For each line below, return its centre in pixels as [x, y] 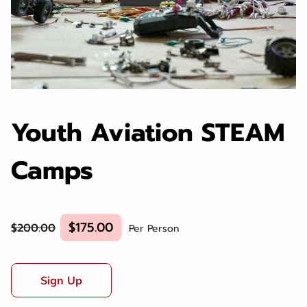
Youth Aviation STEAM [148, 132]
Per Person [154, 229]
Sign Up [61, 281]
